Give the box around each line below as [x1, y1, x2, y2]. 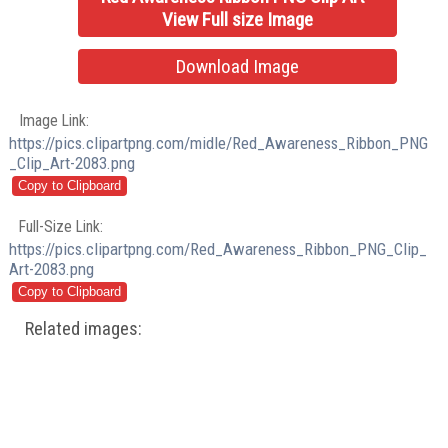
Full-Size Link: [19, 216, 104, 236]
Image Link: [19, 110, 90, 130]
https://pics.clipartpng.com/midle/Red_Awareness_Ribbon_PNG [9, 132, 429, 153]
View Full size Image [162, 8, 314, 32]
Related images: [25, 317, 143, 340]
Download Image [176, 55, 300, 79]
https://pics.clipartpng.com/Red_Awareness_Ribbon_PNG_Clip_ [9, 238, 428, 259]
